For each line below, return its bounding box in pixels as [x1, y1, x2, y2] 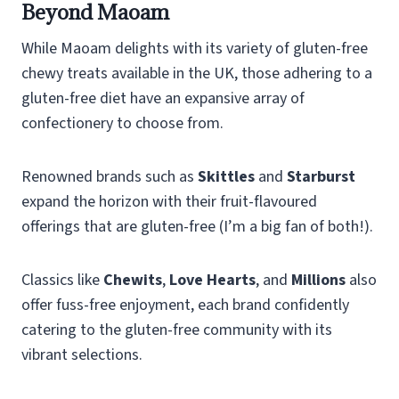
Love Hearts [169, 268, 256, 291]
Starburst [287, 165, 355, 188]
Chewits [103, 268, 162, 291]
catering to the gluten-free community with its [21, 318, 332, 341]
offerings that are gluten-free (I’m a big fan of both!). [21, 215, 373, 238]
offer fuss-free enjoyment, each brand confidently [21, 293, 349, 316]
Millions [291, 268, 346, 291]
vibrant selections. [21, 343, 142, 366]
